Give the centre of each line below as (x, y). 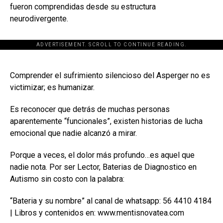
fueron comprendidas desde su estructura (83, 6)
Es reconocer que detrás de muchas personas (90, 109)
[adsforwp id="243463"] (111, 49)
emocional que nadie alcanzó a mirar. (73, 133)
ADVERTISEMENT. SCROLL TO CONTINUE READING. (111, 44)
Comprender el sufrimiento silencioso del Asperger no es (110, 75)
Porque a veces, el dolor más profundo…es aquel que (102, 155)
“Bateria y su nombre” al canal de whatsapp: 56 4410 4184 (111, 201)
